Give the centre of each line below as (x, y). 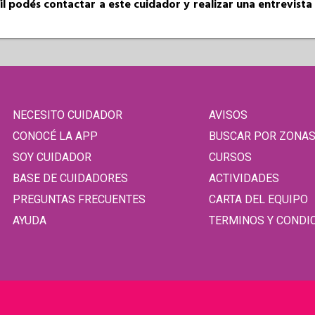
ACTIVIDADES (244, 178)
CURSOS (230, 157)
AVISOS (228, 115)
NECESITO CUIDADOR (68, 115)
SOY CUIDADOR (52, 157)
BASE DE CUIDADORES (71, 178)
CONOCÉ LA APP (56, 136)
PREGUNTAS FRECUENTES (79, 199)
